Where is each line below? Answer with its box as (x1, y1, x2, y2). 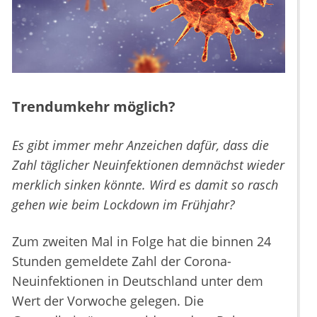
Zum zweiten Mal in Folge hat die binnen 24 (12, 233, 271, 250)
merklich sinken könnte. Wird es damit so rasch (12, 176, 278, 194)
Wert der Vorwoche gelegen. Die (12, 292, 204, 310)
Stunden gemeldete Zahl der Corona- (12, 253, 231, 270)
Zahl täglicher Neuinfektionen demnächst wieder (12, 156, 284, 174)
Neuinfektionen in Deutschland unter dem (12, 272, 263, 290)
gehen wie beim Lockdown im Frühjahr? (12, 196, 235, 214)
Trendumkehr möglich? (12, 97, 175, 117)
